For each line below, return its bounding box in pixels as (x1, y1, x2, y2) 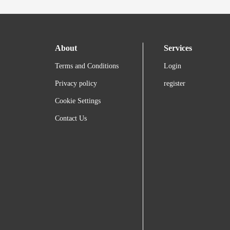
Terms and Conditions (55, 62, 119, 70)
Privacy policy (55, 80, 97, 88)
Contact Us (55, 114, 87, 123)
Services (164, 44, 193, 53)
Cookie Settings (55, 97, 101, 105)
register (164, 80, 186, 88)
